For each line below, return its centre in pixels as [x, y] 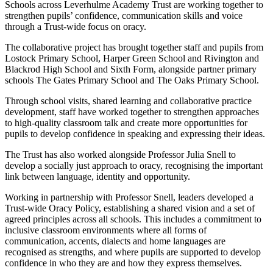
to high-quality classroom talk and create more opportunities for [126, 123]
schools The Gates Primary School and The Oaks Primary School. [132, 80]
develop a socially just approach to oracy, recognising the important [134, 166]
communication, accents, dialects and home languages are [115, 241]
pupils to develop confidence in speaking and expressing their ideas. [135, 134]
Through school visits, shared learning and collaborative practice [128, 101]
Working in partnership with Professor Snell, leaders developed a [129, 197]
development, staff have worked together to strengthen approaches [132, 112]
